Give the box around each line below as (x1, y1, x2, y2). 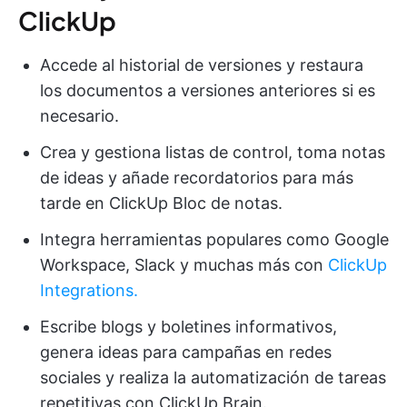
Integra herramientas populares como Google (40, 230, 389, 250)
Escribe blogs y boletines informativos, (40, 317, 337, 337)
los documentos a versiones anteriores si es (40, 81, 375, 101)
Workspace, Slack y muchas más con (40, 255, 328, 275)
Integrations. (40, 281, 138, 301)
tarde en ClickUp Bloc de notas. (40, 194, 283, 213)
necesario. (40, 106, 119, 126)
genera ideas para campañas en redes (40, 342, 332, 362)
